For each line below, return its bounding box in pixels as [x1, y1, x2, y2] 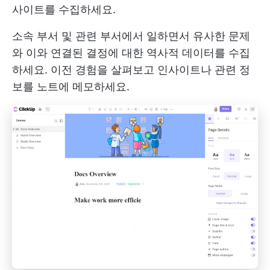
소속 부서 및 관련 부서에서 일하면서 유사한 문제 [12, 30, 250, 43]
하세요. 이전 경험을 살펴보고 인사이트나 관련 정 [12, 63, 250, 77]
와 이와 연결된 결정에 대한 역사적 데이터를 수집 [12, 46, 250, 60]
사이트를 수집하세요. [12, 3, 116, 16]
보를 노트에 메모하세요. [12, 80, 130, 93]
